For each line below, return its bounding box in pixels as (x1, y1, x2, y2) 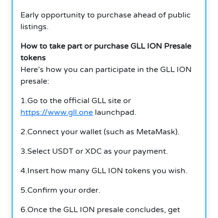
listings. (20, 21, 49, 32)
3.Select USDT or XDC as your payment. (20, 146, 168, 156)
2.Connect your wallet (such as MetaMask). (20, 127, 180, 137)
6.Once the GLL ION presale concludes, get (20, 204, 180, 215)
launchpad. (93, 107, 136, 117)
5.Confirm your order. (20, 185, 100, 195)
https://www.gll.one (20, 107, 93, 117)
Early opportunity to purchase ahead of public (20, 10, 191, 20)
